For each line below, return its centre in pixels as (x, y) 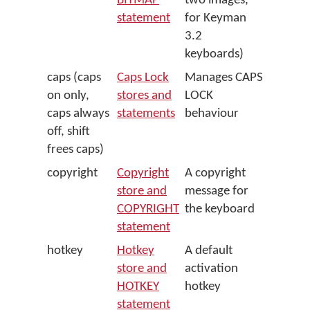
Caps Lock (143, 78)
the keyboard (220, 209)
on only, (68, 96)
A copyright (215, 173)
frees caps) (75, 150)
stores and (144, 96)
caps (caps (74, 78)
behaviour (212, 114)
